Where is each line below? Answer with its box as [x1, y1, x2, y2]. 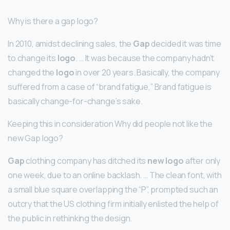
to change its [8, 52, 57, 64]
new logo [147, 155, 184, 167]
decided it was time [149, 38, 221, 50]
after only [183, 155, 221, 167]
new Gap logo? [8, 132, 63, 144]
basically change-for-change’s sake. [8, 95, 143, 107]
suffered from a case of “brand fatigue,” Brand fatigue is [8, 81, 212, 93]
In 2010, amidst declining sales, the [8, 38, 133, 50]
